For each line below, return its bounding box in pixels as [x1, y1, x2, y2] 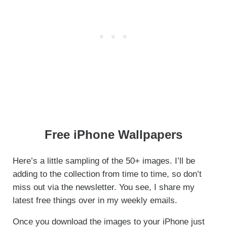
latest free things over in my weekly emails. [12, 196, 180, 206]
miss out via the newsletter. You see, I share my [12, 182, 195, 193]
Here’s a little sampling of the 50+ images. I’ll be [12, 156, 195, 166]
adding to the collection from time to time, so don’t [12, 169, 202, 179]
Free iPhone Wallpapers [44, 128, 182, 142]
